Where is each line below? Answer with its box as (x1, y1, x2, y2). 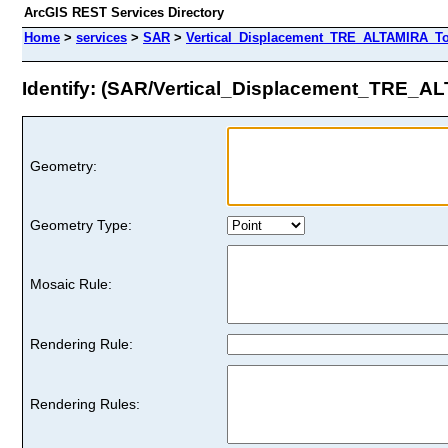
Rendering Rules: (30, 395, 140, 412)
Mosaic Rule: (30, 275, 112, 292)
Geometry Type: (30, 216, 132, 233)
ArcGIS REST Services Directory (24, 5, 224, 20)
